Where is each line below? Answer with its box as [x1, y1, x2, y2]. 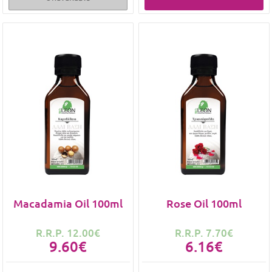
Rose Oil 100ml [166, 196, 242, 210]
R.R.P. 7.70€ [175, 226, 233, 240]
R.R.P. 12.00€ [36, 226, 100, 240]
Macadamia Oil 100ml [13, 196, 123, 210]
